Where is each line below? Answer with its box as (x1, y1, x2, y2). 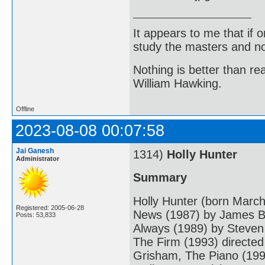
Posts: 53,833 (16, 211, 56, 218)
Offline (16, 105, 34, 112)
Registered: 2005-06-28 (16, 203, 84, 211)
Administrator (16, 154, 59, 162)
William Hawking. (133, 77, 222, 91)
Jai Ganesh (16, 146, 54, 155)
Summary (133, 171, 187, 185)
